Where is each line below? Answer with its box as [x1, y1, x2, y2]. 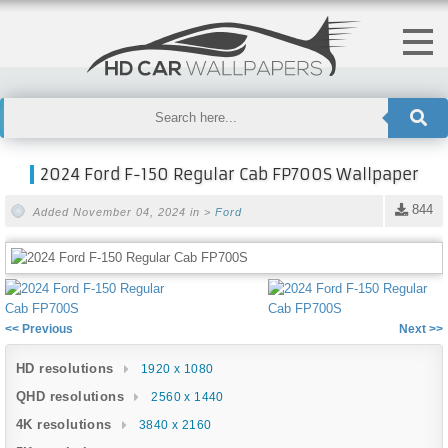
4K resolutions [16, 416, 112, 432]
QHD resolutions [16, 388, 124, 404]
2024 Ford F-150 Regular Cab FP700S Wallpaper [39, 164, 419, 184]
